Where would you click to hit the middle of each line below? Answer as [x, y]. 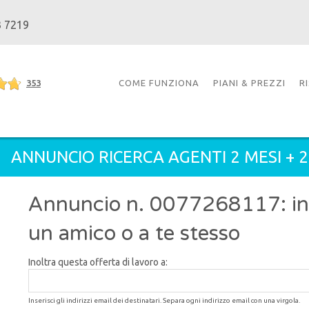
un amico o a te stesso [134, 233]
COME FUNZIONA [159, 83]
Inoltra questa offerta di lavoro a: [98, 262]
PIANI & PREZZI [249, 83]
